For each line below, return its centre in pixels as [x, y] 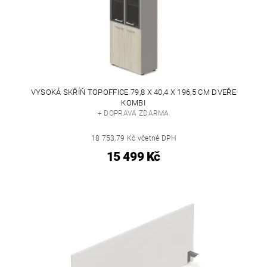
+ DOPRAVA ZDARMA [133, 114]
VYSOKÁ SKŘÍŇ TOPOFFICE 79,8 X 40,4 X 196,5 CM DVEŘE [133, 92]
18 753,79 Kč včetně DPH [133, 139]
